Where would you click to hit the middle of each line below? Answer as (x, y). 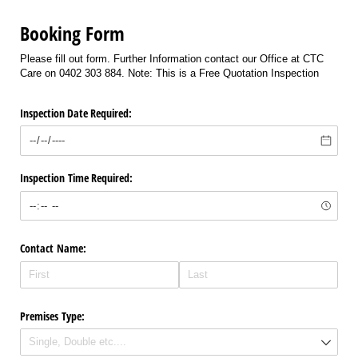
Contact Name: (53, 249)
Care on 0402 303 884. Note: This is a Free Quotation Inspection (169, 73)
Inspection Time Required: (76, 178)
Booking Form (72, 34)
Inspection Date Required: (76, 113)
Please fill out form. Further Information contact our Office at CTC (172, 58)
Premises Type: (52, 316)
